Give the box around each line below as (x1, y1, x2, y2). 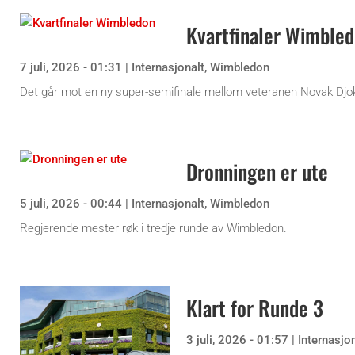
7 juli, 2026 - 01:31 (20, 60, 122, 75)
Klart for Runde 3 (186, 292, 323, 324)
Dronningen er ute (186, 156, 328, 188)
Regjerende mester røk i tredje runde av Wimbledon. (20, 221, 287, 236)
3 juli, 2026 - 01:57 (186, 333, 288, 348)
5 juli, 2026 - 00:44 (20, 197, 122, 212)
